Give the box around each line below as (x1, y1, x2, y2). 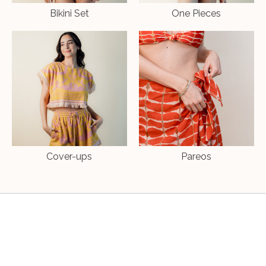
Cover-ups (46, 151, 93, 163)
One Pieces (172, 8, 221, 20)
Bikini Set (49, 8, 89, 20)
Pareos (181, 151, 212, 163)
